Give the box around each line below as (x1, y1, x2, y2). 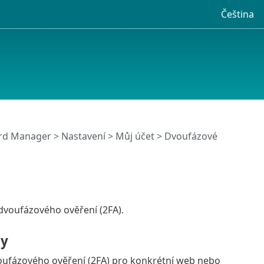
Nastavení (61, 130, 105, 143)
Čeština (220, 7, 254, 21)
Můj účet (115, 130, 154, 143)
